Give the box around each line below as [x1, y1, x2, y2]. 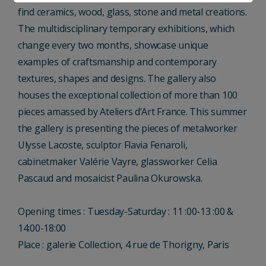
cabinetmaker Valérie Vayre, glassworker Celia [18, 155, 217, 168]
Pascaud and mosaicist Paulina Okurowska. [18, 172, 202, 185]
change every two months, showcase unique [18, 39, 208, 52]
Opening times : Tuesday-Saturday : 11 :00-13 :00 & [18, 205, 233, 218]
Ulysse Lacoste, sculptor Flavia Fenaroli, [18, 138, 188, 151]
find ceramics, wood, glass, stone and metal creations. [18, 5, 247, 18]
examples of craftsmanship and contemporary [18, 55, 217, 68]
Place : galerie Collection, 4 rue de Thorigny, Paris [18, 238, 229, 251]
